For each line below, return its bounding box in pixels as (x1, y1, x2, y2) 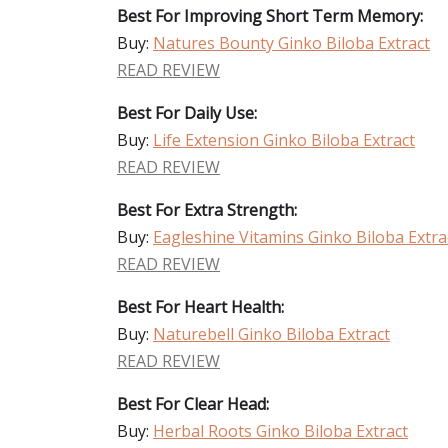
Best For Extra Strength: (117, 199, 297, 221)
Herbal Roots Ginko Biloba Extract (153, 420, 408, 442)
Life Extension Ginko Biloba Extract (153, 129, 415, 151)
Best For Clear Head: (117, 393, 269, 415)
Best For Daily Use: (117, 102, 257, 124)
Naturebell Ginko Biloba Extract (153, 323, 390, 345)
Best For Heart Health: (117, 296, 284, 318)
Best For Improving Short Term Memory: (117, 5, 423, 27)
